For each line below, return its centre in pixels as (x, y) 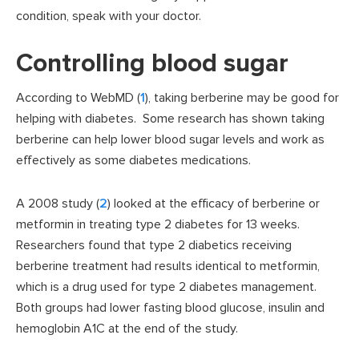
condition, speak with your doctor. (109, 16)
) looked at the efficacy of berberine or (214, 204)
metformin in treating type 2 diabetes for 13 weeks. (159, 225)
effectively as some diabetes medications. (133, 161)
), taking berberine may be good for (242, 98)
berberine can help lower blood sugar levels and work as (170, 140)
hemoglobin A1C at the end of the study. (127, 329)
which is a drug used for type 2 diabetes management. (168, 287)
